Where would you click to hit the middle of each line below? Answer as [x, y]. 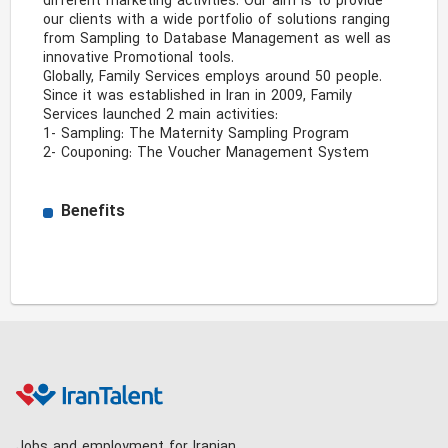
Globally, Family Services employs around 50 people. [213, 77]
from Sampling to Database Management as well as [217, 39]
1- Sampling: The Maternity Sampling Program [199, 134]
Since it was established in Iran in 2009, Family [198, 96]
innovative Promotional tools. [139, 58]
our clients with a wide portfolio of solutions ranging [217, 20]
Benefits [93, 212]
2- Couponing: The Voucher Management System [209, 153]
